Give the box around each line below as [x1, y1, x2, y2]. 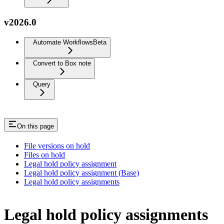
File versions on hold [24, 141, 90, 150]
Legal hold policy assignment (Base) [24, 168, 139, 177]
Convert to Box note [33, 59, 91, 67]
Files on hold [24, 150, 65, 159]
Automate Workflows [33, 38, 93, 46]
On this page [17, 122, 54, 130]
